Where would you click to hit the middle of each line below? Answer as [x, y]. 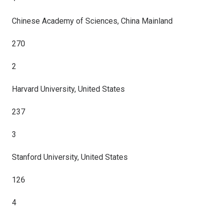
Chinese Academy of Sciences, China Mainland [92, 21]
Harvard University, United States [68, 89]
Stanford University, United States [70, 157]
